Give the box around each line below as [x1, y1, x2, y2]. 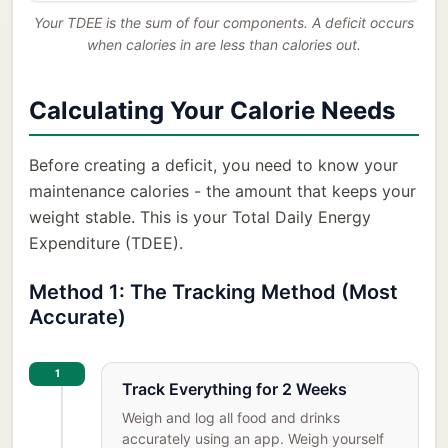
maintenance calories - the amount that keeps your [29, 180, 416, 201]
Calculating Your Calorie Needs [29, 95, 395, 125]
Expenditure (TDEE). [29, 232, 183, 253]
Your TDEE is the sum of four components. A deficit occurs [34, 13, 414, 31]
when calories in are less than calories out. [87, 35, 361, 53]
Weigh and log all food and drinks [122, 408, 340, 426]
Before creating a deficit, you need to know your [29, 154, 398, 175]
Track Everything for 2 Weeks [122, 378, 347, 399]
